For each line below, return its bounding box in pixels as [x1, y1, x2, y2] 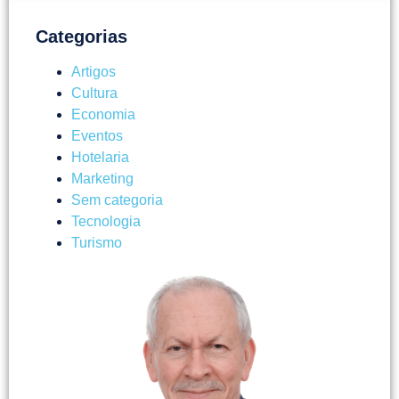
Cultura [71, 85, 118, 102]
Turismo [71, 235, 122, 251]
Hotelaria [71, 150, 129, 166]
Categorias [36, 27, 127, 47]
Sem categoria [71, 192, 163, 208]
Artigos [71, 64, 116, 80]
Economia [71, 107, 135, 123]
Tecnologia [71, 214, 141, 230]
